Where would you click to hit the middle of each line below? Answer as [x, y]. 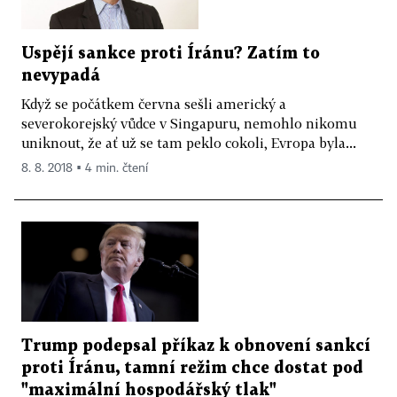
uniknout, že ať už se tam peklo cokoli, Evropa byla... [189, 143]
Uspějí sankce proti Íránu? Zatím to [171, 54]
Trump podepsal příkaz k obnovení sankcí [196, 346]
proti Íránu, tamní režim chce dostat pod [192, 368]
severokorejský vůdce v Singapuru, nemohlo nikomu [189, 124]
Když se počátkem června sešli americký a [154, 104]
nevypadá [61, 76]
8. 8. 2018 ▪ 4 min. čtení [85, 169]
